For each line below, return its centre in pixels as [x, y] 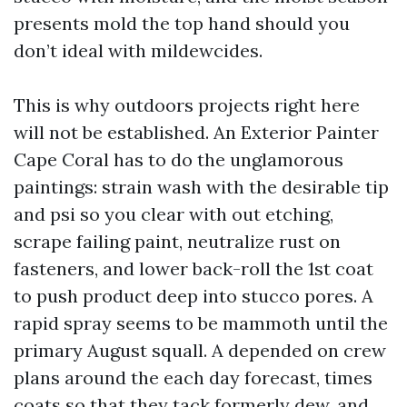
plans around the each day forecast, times [193, 377]
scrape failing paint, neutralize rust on [177, 241]
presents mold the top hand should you [182, 23]
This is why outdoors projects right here [187, 105]
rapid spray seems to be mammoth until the [201, 323]
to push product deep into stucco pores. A [194, 296]
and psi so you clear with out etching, [174, 214]
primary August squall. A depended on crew [200, 350]
